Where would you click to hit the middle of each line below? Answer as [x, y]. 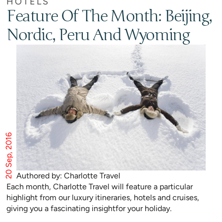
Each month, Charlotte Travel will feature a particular [100, 187]
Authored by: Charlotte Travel [68, 176]
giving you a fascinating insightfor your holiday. [89, 209]
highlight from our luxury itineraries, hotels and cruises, [103, 198]
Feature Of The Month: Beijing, [110, 16]
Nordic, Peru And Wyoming [98, 35]
